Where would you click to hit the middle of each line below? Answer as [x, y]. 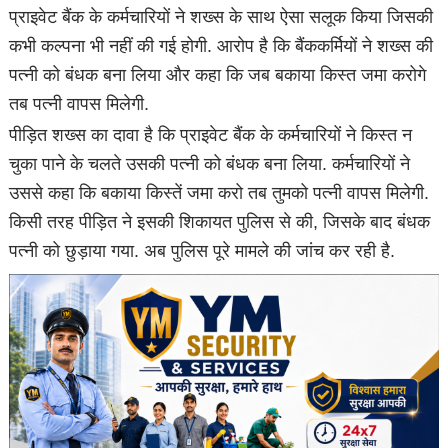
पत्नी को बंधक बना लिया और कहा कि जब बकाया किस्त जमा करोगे [218, 74]
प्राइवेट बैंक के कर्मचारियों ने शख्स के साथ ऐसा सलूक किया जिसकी [221, 16]
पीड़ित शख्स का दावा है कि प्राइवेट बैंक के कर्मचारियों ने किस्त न [211, 134]
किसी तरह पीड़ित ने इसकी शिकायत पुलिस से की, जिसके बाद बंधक [220, 221]
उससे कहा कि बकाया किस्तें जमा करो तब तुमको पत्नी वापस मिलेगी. [219, 192]
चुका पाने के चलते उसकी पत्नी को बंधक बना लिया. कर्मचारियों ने [210, 163]
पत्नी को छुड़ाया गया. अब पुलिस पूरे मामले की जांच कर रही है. [205, 250]
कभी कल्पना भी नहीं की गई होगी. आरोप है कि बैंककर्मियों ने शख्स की [221, 45]
